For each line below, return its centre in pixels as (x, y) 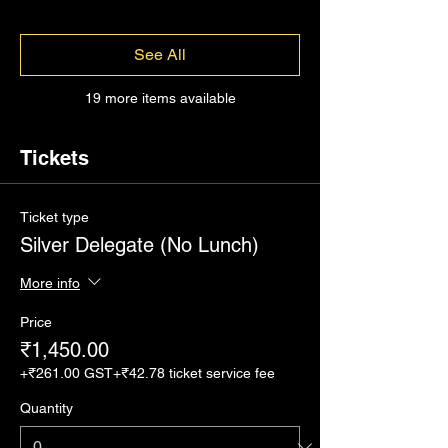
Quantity (46, 408)
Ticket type (54, 217)
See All (160, 54)
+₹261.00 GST (66, 373)
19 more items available (160, 98)
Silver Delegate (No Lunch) (139, 245)
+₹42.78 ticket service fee (194, 373)
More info (50, 282)
